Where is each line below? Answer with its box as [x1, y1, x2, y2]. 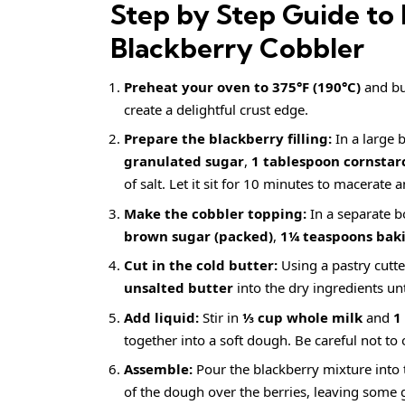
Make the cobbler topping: [124, 203, 306, 222]
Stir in [199, 307, 242, 326]
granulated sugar [124, 152, 244, 171]
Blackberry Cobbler [110, 30, 364, 65]
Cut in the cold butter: [124, 256, 278, 275]
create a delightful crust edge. [124, 99, 308, 118]
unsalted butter [124, 278, 233, 297]
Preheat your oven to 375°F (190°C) [124, 77, 361, 96]
